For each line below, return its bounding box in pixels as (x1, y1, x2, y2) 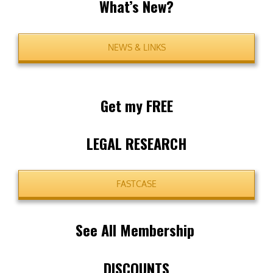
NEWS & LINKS (107, 41, 166, 52)
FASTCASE (116, 179, 157, 190)
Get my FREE (100, 94, 173, 116)
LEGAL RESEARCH (87, 132, 186, 154)
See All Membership (75, 219, 198, 241)
